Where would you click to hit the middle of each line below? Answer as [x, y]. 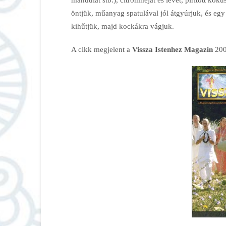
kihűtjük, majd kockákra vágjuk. [122, 26]
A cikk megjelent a [101, 49]
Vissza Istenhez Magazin [172, 49]
